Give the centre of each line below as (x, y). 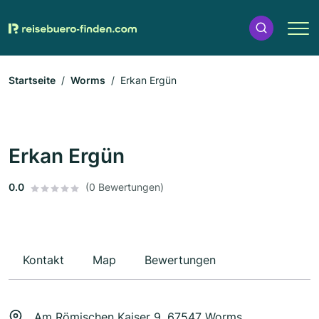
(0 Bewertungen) (125, 187)
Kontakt (43, 260)
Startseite (32, 80)
